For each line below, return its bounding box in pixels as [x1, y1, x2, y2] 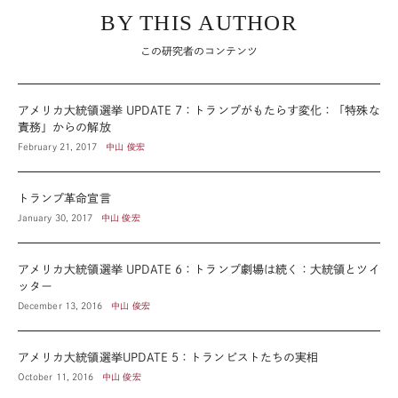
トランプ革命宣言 [18, 192, 111, 204]
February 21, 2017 [18, 141, 98, 151]
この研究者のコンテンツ [139, 44, 259, 56]
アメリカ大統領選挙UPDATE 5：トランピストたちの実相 [18, 351, 319, 363]
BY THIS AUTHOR [100, 10, 298, 35]
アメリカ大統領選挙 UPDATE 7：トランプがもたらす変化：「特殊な [18, 104, 380, 116]
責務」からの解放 [18, 121, 111, 133]
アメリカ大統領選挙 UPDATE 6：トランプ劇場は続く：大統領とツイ [18, 263, 380, 275]
